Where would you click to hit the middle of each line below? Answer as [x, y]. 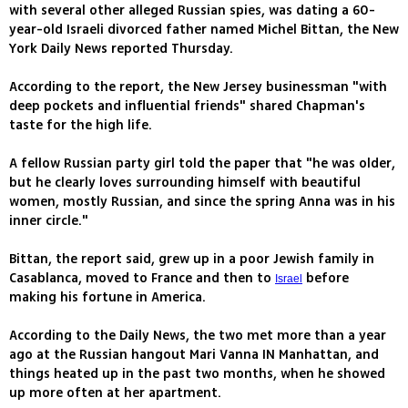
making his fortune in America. [107, 298]
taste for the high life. [81, 126]
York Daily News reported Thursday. [121, 49]
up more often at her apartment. [115, 393]
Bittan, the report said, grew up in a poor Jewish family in [192, 260]
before [326, 279]
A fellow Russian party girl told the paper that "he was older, [202, 164]
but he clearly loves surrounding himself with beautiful [185, 183]
